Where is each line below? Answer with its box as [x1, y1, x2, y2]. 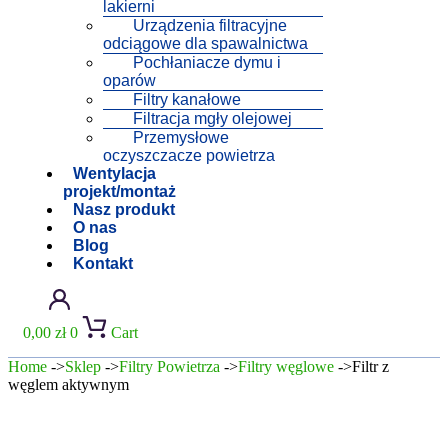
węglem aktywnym [8, 376, 129, 394]
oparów [103, 72, 156, 90]
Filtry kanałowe [133, 91, 241, 109]
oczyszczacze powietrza [103, 147, 275, 165]
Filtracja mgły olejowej [133, 110, 292, 128]
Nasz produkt [73, 201, 175, 219]
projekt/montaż [63, 183, 176, 201]
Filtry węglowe [238, 358, 334, 376]
